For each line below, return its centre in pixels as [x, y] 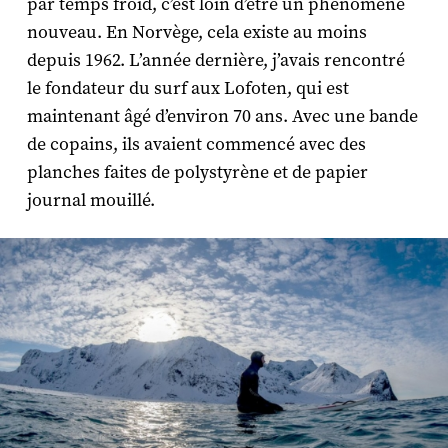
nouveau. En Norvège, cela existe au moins [196, 32]
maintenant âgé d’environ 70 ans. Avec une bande [222, 116]
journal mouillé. [90, 200]
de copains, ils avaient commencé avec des [196, 144]
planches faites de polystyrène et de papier [197, 172]
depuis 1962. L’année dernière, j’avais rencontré [215, 60]
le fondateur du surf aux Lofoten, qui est [187, 88]
